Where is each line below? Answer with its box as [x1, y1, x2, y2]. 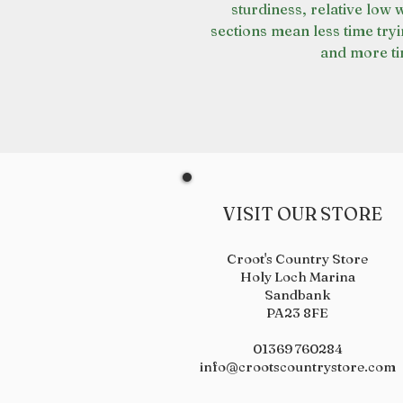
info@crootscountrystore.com [199, 358, 396, 375]
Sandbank [264, 286, 331, 303]
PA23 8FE [266, 304, 328, 321]
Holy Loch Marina [239, 268, 355, 285]
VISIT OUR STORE [212, 202, 382, 225]
